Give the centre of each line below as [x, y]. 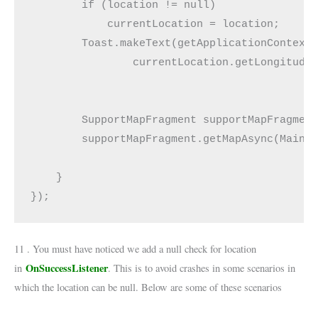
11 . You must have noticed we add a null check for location [135, 249]
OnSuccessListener [67, 268]
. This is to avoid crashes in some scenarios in [202, 268]
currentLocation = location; [155, 24]
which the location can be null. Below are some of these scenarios [148, 287]
